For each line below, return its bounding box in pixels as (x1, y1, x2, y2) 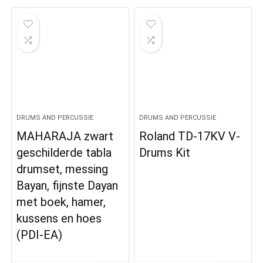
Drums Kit (139, 146, 191, 160)
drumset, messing (16, 162, 109, 177)
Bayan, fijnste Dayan (16, 178, 119, 193)
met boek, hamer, (16, 195, 106, 210)
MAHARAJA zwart (16, 129, 114, 144)
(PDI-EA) (16, 228, 63, 242)
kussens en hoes (16, 211, 102, 226)
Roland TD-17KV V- (139, 129, 241, 144)
